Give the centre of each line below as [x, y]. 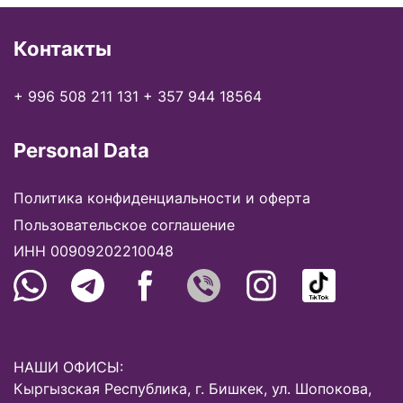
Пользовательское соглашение [124, 224]
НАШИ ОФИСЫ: [68, 367]
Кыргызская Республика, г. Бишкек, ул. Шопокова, [193, 389]
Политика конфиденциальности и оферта [162, 198]
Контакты [63, 49]
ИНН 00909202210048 [94, 251]
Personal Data [81, 151]
